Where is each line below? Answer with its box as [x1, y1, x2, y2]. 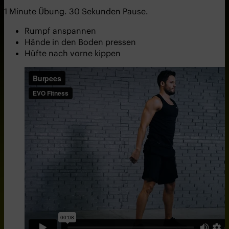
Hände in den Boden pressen [25, 37, 136, 48]
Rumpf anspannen [25, 26, 96, 36]
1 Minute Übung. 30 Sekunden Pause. [4, 6, 148, 17]
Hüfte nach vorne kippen [25, 48, 121, 59]
